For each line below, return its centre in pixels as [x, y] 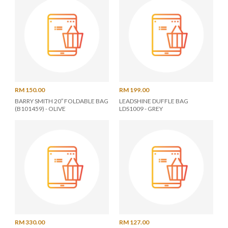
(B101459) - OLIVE [40, 109]
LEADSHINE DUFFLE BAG [153, 101]
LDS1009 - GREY [141, 109]
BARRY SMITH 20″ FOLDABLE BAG [61, 101]
